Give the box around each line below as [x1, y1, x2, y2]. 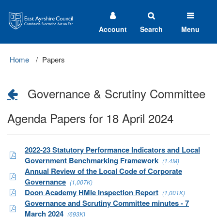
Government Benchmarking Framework [25, 155, 158, 166]
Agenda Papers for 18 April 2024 [7, 109, 173, 126]
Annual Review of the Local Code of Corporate [25, 166, 182, 176]
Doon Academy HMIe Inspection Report [25, 187, 158, 198]
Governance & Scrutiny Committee [17, 85, 205, 102]
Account [98, 24, 127, 34]
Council [4, 20, 28, 30]
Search [140, 24, 163, 34]
